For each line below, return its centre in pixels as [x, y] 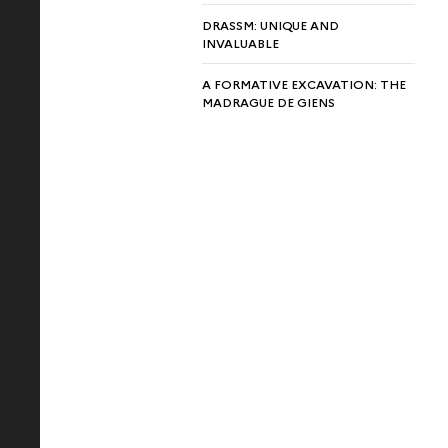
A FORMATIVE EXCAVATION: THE [304, 83]
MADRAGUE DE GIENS [268, 101]
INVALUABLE [240, 42]
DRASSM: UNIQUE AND [270, 24]
